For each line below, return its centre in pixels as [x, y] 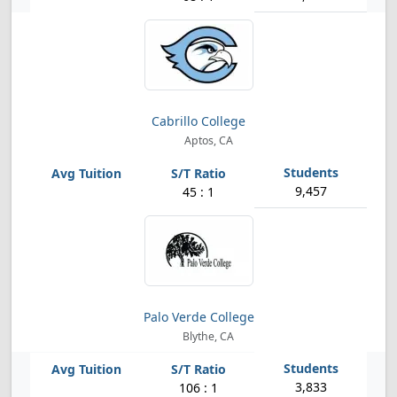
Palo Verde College [198, 317]
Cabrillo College [198, 121]
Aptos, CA [207, 140]
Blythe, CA [207, 336]
